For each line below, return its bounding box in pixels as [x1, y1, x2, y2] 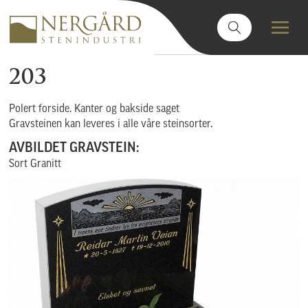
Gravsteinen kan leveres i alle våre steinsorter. [9, 119, 213, 130]
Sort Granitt [9, 158, 62, 170]
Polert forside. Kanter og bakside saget [9, 104, 180, 115]
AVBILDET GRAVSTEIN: [9, 141, 140, 155]
